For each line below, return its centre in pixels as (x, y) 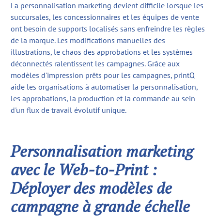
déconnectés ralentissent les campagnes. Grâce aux (95, 64)
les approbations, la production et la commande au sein (103, 99)
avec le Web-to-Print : (84, 170)
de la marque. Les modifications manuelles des (88, 40)
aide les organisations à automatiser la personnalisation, (104, 87)
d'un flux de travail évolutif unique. (69, 110)
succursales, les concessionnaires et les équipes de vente (105, 17)
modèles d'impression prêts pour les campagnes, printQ (103, 75)
